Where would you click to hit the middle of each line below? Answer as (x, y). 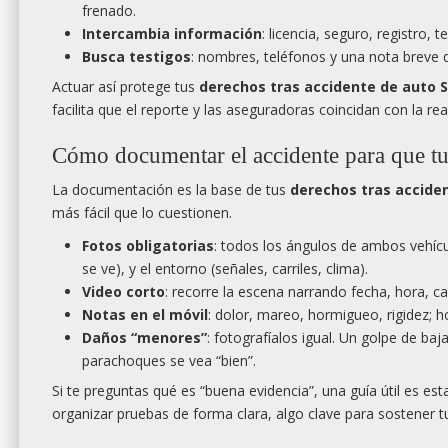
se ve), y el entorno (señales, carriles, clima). (225, 269)
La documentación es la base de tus (171, 190)
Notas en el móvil (145, 315)
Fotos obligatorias (148, 246)
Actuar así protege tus (125, 87)
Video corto (123, 292)
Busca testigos (136, 57)
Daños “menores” (144, 338)
